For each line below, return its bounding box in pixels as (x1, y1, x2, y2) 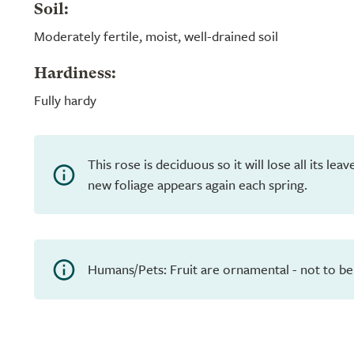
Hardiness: (34, 66, 116, 82)
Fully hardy (34, 90, 96, 110)
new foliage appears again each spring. (88, 175, 307, 194)
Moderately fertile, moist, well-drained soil (34, 26, 278, 46)
